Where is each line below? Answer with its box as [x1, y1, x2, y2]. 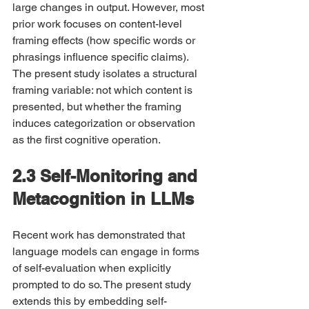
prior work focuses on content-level [12, 17, 185, 30]
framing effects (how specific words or [12, 34, 198, 47]
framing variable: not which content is [12, 83, 195, 97]
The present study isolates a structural [12, 67, 200, 80]
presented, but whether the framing [12, 100, 184, 113]
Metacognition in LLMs [12, 189, 194, 208]
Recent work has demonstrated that [12, 228, 188, 241]
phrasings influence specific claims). [12, 50, 191, 63]
